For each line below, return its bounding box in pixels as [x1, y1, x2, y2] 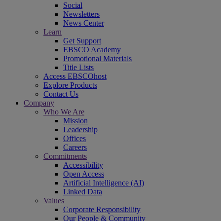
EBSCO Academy [63, 45, 121, 54]
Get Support [63, 37, 101, 45]
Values [43, 196, 64, 205]
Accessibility [63, 161, 103, 169]
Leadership [63, 125, 98, 134]
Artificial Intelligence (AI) [63, 179, 144, 187]
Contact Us [43, 90, 78, 98]
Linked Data [63, 187, 102, 196]
